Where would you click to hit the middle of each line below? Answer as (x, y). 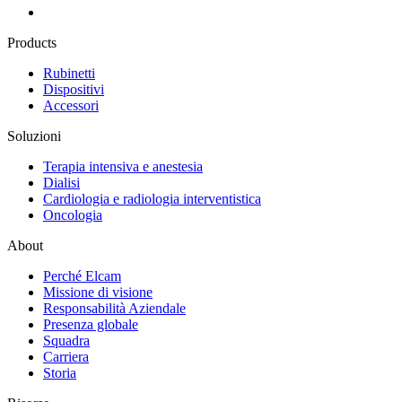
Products (32, 42)
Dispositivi (74, 89)
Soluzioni (34, 135)
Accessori (71, 105)
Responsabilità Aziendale (114, 308)
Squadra (66, 340)
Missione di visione (98, 292)
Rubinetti (69, 73)
